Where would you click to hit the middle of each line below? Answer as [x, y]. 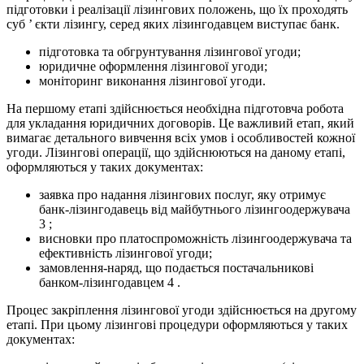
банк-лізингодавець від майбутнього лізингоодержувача [195, 210]
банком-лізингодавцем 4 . [110, 283]
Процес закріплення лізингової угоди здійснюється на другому [182, 310]
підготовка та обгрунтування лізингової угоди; [170, 52]
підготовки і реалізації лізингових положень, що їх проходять [177, 10]
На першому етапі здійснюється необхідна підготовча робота [175, 109]
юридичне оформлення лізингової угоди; [153, 67]
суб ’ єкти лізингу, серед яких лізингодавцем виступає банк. [173, 24]
